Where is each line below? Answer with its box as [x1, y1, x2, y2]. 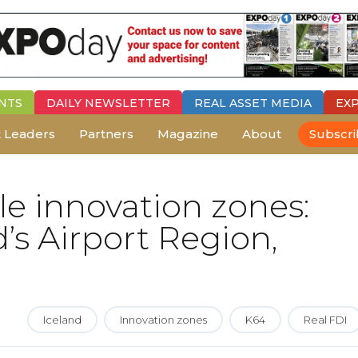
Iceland [43, 312, 82, 326]
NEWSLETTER [85, 95, 170, 110]
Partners [79, 125, 133, 141]
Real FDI [304, 312, 347, 326]
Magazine [157, 125, 218, 141]
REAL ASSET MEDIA [194, 95, 312, 110]
